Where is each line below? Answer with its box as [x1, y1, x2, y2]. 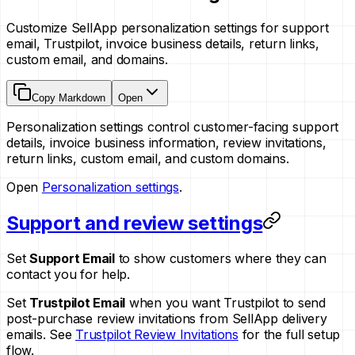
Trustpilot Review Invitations [75, 326, 239, 342]
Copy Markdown [32, 91, 105, 104]
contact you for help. [6, 265, 130, 282]
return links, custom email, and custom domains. [6, 150, 289, 166]
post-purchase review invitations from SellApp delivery [6, 310, 327, 326]
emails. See [6, 326, 75, 342]
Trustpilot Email [29, 294, 125, 311]
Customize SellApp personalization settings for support [6, 19, 329, 36]
